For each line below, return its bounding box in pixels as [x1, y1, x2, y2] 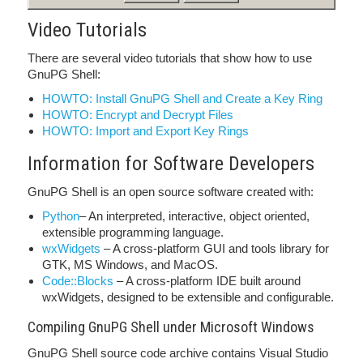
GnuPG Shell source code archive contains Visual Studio [28, 346, 328, 360]
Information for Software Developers [28, 152, 314, 175]
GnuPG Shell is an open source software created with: [28, 185, 314, 199]
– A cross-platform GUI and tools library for [100, 241, 329, 255]
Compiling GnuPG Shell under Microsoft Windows [28, 318, 314, 335]
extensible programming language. [42, 225, 224, 239]
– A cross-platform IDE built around [113, 274, 301, 288]
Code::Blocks [42, 274, 113, 288]
